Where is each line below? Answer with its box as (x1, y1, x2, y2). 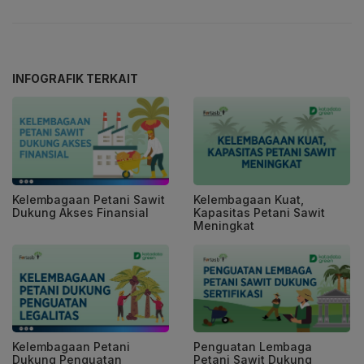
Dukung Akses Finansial (12, 205, 149, 219)
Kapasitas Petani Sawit (193, 205, 325, 219)
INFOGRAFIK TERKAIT (12, 71, 138, 86)
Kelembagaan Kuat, (193, 192, 304, 206)
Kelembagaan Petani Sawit (12, 192, 165, 206)
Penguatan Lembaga (193, 340, 312, 354)
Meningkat (193, 218, 254, 232)
